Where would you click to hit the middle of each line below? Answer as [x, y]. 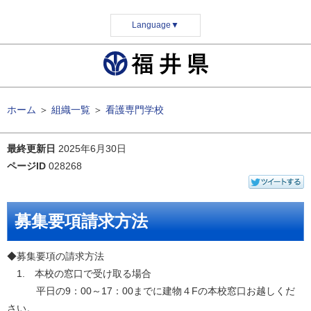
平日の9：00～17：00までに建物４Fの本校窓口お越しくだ [151, 291]
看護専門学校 [135, 110]
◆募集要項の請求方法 [56, 256]
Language [151, 25]
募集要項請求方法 [81, 221]
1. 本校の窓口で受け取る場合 [79, 274]
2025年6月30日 [92, 149]
